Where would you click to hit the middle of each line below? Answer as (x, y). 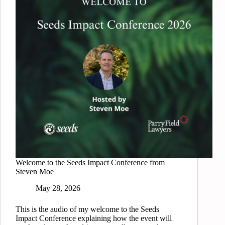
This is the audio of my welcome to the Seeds (87, 209)
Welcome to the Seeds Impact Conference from (90, 163)
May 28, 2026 (58, 188)
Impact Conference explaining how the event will (94, 218)
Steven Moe (35, 172)
